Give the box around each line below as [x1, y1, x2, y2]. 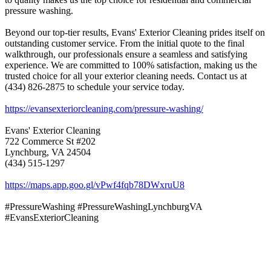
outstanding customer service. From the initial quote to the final [5, 38, 244, 48]
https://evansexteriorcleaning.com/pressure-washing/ [5, 103, 203, 114]
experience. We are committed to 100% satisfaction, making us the [5, 59, 257, 70]
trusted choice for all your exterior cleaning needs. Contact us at [5, 70, 247, 81]
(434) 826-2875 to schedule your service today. [5, 81, 184, 92]
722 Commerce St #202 [5, 135, 96, 146]
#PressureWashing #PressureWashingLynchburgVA [5, 201, 202, 212]
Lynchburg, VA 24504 [5, 146, 91, 157]
